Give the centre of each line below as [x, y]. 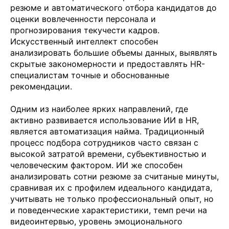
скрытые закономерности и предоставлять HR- [108, 64]
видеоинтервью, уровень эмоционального [96, 221]
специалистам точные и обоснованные [90, 75]
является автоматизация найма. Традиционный [107, 131]
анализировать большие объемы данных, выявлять [114, 52]
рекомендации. [41, 86]
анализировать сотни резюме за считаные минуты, [114, 176]
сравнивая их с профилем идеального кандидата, [111, 187]
